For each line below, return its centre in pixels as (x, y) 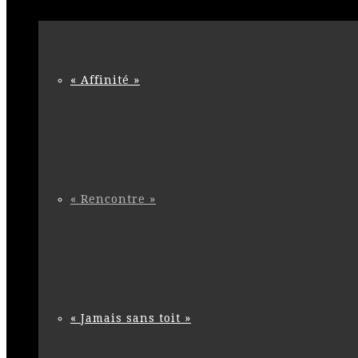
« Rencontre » (113, 199)
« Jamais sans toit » (131, 318)
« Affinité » (105, 80)
